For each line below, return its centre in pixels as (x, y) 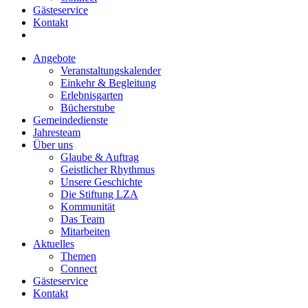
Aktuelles (54, 244)
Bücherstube (88, 108)
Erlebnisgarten (92, 95)
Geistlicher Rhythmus (108, 169)
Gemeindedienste (70, 120)
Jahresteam (57, 132)
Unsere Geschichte (101, 182)
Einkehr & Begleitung (108, 83)
